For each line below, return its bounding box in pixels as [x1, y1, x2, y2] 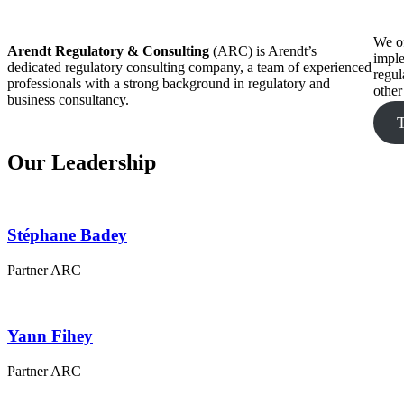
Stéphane [7, 225, 76, 245]
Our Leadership [7, 150, 156, 174]
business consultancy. [7, 92, 129, 108]
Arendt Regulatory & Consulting [7, 43, 209, 60]
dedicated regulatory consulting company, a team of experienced [7, 60, 372, 76]
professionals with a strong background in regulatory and [7, 76, 330, 92]
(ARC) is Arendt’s [209, 43, 317, 60]
